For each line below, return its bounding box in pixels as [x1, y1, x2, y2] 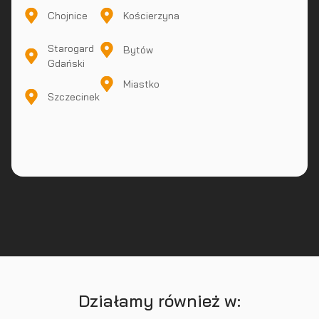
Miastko [123, 77, 160, 90]
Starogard [48, 42, 94, 55]
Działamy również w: [78, 290, 241, 311]
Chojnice [48, 9, 88, 22]
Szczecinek [48, 90, 100, 103]
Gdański [48, 57, 85, 70]
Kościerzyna [123, 9, 180, 22]
